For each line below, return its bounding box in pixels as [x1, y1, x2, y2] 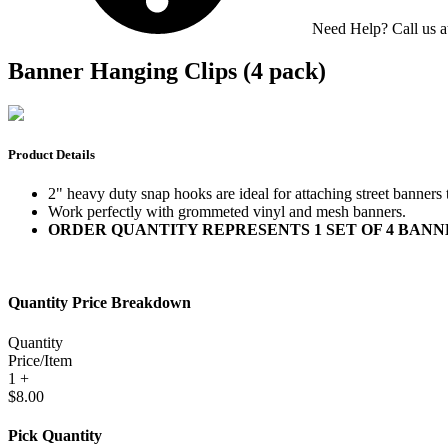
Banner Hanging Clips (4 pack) [8, 57, 326, 84]
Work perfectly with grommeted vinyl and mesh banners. [48, 203, 406, 221]
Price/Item [8, 351, 72, 369]
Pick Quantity [8, 426, 102, 444]
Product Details [8, 146, 95, 162]
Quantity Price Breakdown [8, 294, 191, 312]
